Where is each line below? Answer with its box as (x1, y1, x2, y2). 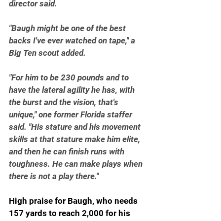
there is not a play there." (9, 171, 99, 181)
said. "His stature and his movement (9, 121, 143, 132)
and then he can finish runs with (9, 146, 126, 156)
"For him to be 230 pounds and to (9, 72, 131, 82)
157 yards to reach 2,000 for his (9, 208, 132, 218)
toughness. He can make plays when (9, 158, 145, 169)
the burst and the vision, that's (9, 97, 120, 107)
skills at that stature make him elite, (9, 134, 142, 144)
